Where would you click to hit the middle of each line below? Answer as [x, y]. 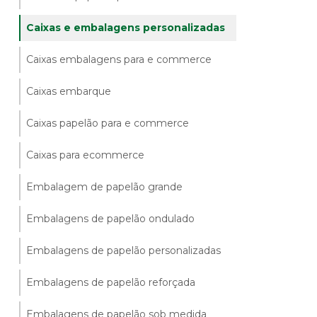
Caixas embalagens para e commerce [119, 59]
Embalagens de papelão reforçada [111, 282]
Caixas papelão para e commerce [108, 123]
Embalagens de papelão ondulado [111, 218]
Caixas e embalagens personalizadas [126, 27]
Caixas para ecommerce [86, 155]
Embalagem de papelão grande [105, 186]
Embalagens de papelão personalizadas [124, 250]
